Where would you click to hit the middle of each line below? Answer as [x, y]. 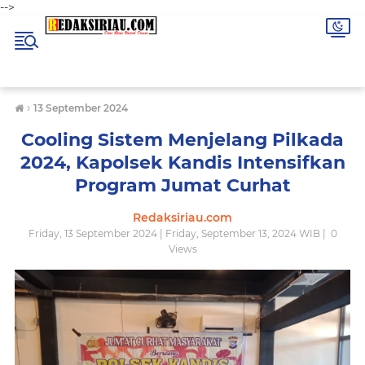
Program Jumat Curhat [182, 185]
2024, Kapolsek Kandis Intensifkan [182, 163]
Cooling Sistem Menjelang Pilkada [182, 140]
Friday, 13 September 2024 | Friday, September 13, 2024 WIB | [178, 233]
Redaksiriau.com [182, 218]
